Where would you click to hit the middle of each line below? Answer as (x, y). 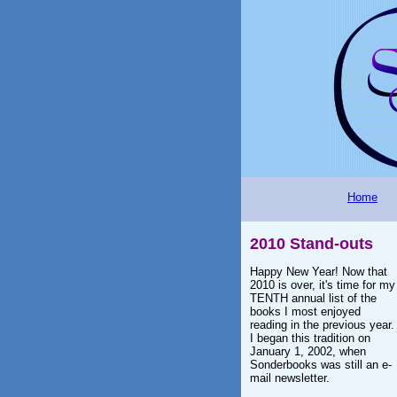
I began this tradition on (310, 338)
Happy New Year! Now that (319, 272)
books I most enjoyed (305, 311)
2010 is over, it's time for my (323, 285)
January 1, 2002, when (308, 351)
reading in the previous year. (322, 325)
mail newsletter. (290, 378)
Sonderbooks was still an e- (321, 365)
